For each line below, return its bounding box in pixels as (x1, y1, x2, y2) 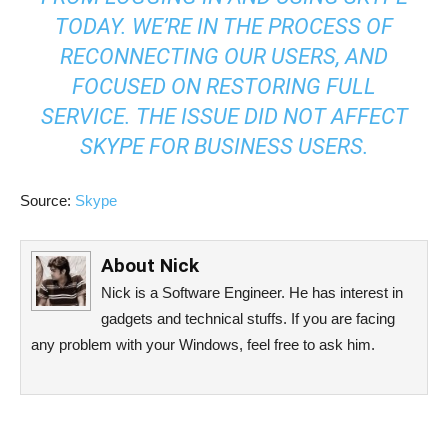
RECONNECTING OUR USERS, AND (60, 43, 388, 69)
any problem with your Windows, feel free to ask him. (31, 335, 375, 353)
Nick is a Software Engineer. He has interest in (101, 283, 403, 301)
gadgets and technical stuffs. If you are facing (101, 309, 395, 327)
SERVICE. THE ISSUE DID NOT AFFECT (40, 103, 408, 129)
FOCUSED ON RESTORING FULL (72, 73, 376, 99)
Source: (20, 191, 75, 209)
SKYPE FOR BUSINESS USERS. (79, 133, 369, 159)
